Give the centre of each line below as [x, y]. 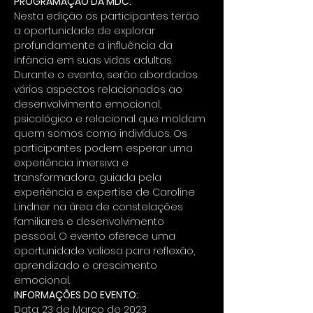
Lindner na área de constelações [100, 207]
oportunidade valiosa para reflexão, [106, 251]
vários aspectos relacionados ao [100, 90]
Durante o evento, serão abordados [107, 75]
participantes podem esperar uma [105, 148]
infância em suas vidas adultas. [95, 60]
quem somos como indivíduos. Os [102, 134]
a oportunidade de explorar [86, 31]
